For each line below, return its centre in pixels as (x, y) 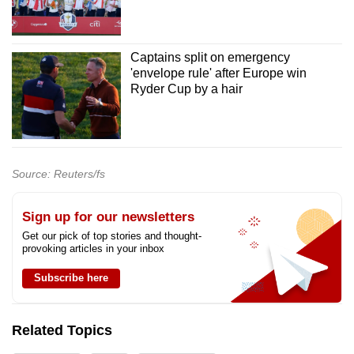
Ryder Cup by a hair (186, 89)
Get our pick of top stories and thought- (112, 236)
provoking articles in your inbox (93, 249)
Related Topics (62, 331)
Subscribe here (71, 278)
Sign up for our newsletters (108, 217)
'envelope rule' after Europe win (218, 73)
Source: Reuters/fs (58, 174)
